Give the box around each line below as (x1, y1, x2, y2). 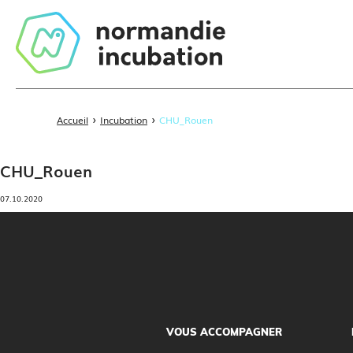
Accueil (57, 113, 88, 128)
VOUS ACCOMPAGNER (166, 325, 283, 339)
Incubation (100, 113, 147, 128)
